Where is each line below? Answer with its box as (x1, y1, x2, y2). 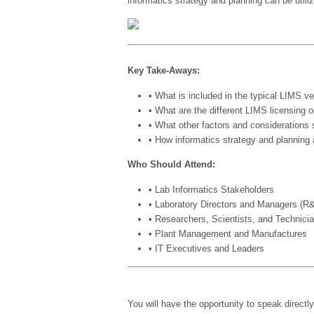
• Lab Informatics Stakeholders (149, 184, 274, 196)
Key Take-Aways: (128, 65, 200, 76)
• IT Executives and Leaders (149, 243, 264, 254)
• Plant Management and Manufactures (149, 228, 307, 240)
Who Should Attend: (128, 159, 215, 170)
